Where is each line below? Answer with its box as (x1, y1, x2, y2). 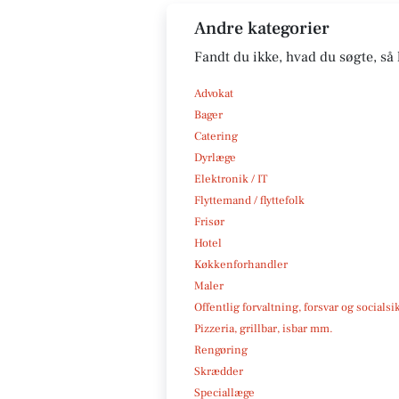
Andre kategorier (194, 16, 330, 40)
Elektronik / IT (194, 171, 267, 186)
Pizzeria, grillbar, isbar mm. (194, 321, 333, 336)
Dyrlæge (194, 150, 236, 165)
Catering (194, 128, 238, 143)
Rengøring (194, 342, 248, 357)
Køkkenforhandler (194, 256, 288, 272)
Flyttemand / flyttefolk (194, 192, 305, 208)
